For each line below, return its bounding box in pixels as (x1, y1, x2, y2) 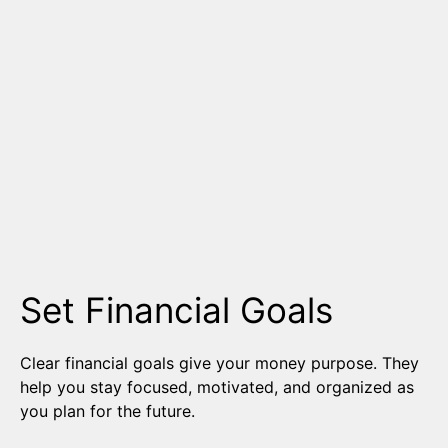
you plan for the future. (20, 401, 195, 422)
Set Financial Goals (20, 289, 333, 332)
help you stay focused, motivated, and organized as (20, 377, 414, 398)
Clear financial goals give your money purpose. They (20, 353, 419, 374)
